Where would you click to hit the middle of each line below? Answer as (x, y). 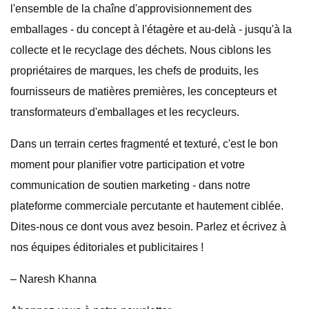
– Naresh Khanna (53, 279)
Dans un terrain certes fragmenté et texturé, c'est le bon (144, 144)
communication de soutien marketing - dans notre (130, 185)
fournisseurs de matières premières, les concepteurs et (143, 91)
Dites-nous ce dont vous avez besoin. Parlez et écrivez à (148, 227)
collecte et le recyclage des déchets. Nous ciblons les (141, 50)
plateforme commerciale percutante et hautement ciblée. (147, 206)
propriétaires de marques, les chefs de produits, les (134, 71)
